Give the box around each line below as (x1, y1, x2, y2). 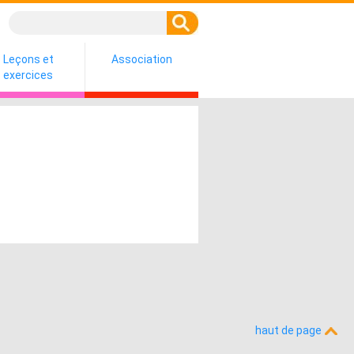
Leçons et (2, 53, 54, 66)
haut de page (255, 324, 324, 337)
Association (111, 53, 172, 66)
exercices (3, 69, 53, 81)
